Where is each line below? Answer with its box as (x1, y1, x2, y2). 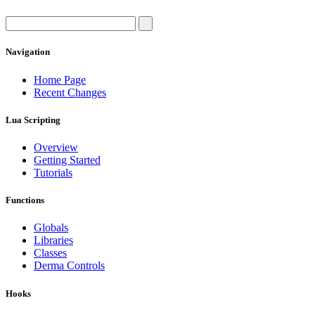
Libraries (34, 234, 73, 247)
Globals (34, 221, 68, 234)
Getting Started (34, 154, 101, 166)
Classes (34, 247, 67, 259)
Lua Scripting (6, 114, 60, 125)
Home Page (34, 73, 86, 86)
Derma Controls (34, 259, 105, 272)
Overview (34, 141, 78, 153)
